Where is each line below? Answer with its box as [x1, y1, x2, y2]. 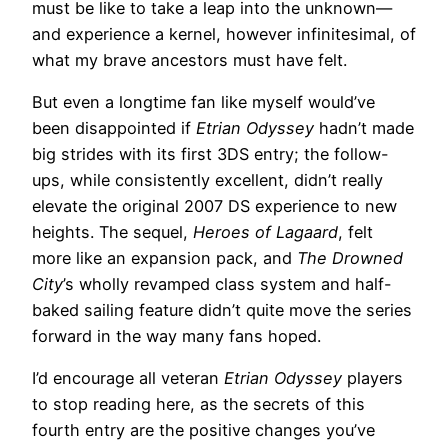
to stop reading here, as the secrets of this [32, 394, 365, 415]
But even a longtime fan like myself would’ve [32, 91, 375, 112]
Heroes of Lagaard [193, 221, 338, 242]
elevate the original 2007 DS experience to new [32, 195, 397, 216]
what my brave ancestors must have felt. [32, 49, 347, 70]
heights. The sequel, [32, 221, 193, 242]
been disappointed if [32, 117, 191, 138]
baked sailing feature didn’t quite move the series [32, 299, 412, 320]
